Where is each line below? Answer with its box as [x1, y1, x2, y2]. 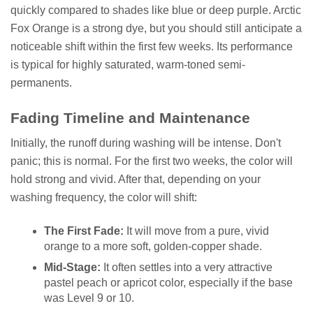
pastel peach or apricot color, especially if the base [44, 276, 293, 289]
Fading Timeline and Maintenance [10, 110, 250, 126]
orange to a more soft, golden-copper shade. [44, 240, 262, 252]
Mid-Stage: [44, 261, 101, 273]
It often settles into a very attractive [101, 261, 272, 273]
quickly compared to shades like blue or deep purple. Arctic [10, 4, 301, 17]
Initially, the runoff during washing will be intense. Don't [10, 136, 281, 149]
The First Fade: [44, 224, 124, 237]
